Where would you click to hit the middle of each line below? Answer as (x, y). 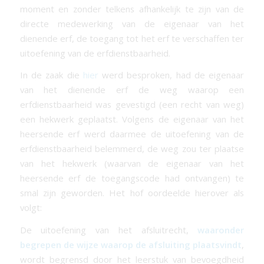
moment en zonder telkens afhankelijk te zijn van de (132, 9)
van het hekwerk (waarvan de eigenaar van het (132, 164)
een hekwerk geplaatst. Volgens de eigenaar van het (132, 119)
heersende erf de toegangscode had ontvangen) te (132, 178)
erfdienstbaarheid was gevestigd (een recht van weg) (132, 105)
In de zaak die (51, 75)
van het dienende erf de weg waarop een (132, 90)
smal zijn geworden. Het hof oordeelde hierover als (132, 193)
